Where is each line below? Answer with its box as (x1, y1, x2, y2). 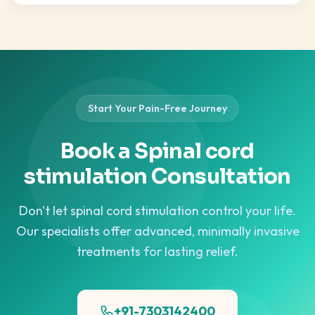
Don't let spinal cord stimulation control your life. (19, 202, 296, 219)
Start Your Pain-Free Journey (88, 102, 227, 115)
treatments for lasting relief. (77, 243, 238, 259)
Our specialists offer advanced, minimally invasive (15, 223, 300, 239)
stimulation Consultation (24, 163, 291, 190)
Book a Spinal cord (60, 138, 255, 165)
